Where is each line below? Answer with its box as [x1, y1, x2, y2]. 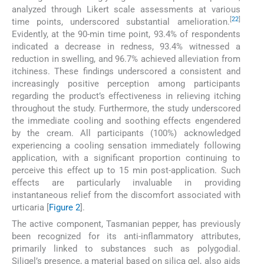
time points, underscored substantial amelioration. [12, 16, 230, 27]
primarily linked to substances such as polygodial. [12, 243, 240, 255]
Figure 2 [49, 202, 80, 213]
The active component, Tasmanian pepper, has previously [12, 219, 240, 230]
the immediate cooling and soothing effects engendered [12, 115, 240, 126]
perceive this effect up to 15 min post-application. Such [12, 164, 240, 176]
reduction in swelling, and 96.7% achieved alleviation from [12, 53, 240, 64]
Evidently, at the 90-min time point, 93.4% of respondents [12, 28, 240, 39]
